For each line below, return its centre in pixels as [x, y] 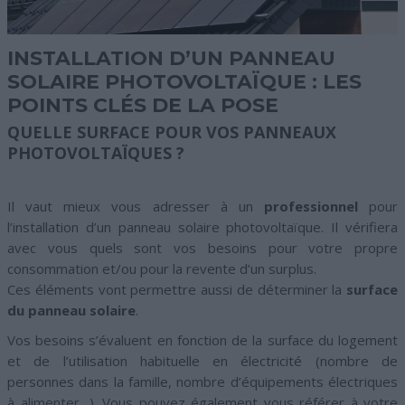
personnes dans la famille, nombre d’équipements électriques [202, 381]
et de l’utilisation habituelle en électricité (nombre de [202, 360]
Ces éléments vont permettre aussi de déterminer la [177, 289]
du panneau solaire [71, 310]
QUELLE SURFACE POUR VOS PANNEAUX [172, 132]
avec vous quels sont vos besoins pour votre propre [202, 247]
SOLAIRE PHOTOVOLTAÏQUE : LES [184, 81]
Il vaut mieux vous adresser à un [136, 206]
